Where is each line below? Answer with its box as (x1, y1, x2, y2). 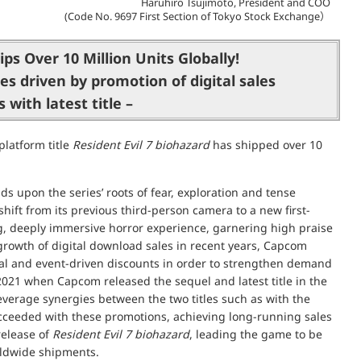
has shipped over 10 (210, 137, 322, 153)
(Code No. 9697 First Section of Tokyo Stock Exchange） (64, 9, 330, 24)
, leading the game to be (189, 326, 322, 342)
